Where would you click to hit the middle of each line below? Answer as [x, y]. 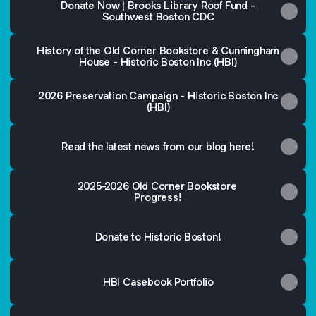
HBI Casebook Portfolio [158, 282]
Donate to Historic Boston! [158, 237]
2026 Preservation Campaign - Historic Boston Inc [158, 96]
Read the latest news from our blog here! [158, 146]
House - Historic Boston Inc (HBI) [158, 62]
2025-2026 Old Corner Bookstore [158, 186]
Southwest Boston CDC [158, 17]
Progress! [158, 197]
